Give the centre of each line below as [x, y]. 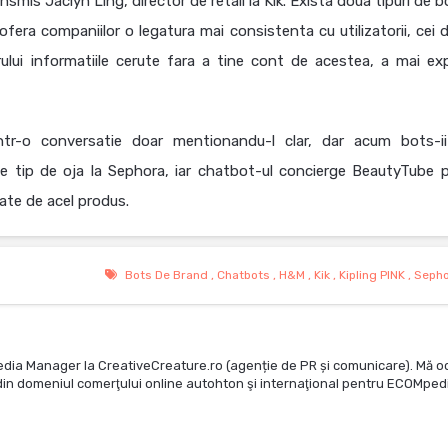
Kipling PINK [371, 275]
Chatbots [243, 275]
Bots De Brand [166, 275]
